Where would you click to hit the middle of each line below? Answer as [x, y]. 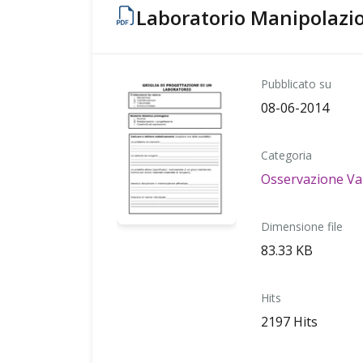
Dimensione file [302, 226]
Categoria [287, 155]
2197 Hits [290, 322]
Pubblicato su [297, 84]
